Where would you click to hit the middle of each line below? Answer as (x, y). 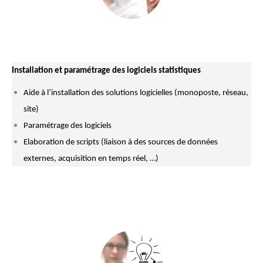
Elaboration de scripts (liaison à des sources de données (121, 142)
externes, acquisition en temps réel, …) (91, 159)
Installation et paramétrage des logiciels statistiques (106, 71)
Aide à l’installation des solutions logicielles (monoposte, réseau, (136, 93)
